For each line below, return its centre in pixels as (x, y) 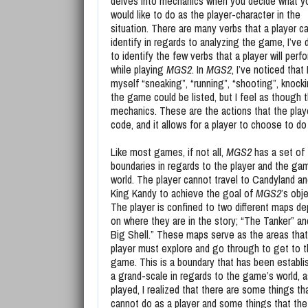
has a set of (278, 152)
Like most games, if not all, (168, 152)
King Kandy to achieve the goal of (183, 193)
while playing (139, 69)
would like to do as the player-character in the (206, 14)
